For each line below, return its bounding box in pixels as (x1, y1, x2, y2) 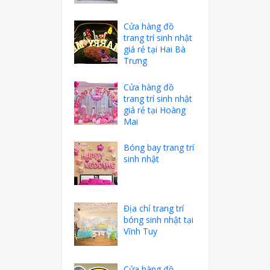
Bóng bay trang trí (124, 142, 195, 154)
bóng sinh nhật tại (124, 213, 194, 225)
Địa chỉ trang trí (124, 202, 184, 214)
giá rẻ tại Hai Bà (124, 43, 186, 55)
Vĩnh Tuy (124, 225, 158, 237)
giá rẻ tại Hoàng (124, 104, 186, 116)
